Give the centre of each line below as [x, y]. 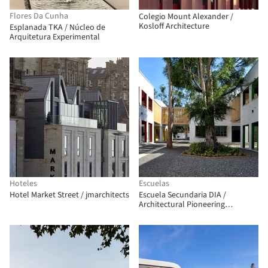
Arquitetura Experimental [55, 37]
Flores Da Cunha [39, 16]
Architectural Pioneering [182, 205]
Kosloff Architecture [174, 26]
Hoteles [23, 184]
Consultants [161, 214]
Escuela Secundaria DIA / [182, 195]
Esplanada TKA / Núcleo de [57, 28]
